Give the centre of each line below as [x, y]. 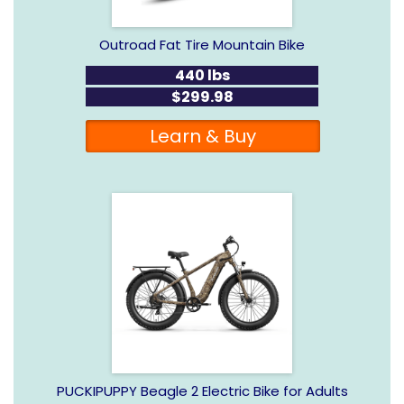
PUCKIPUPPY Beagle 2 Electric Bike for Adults [202, 390]
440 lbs [202, 75]
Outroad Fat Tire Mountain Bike [202, 44]
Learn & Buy [203, 136]
